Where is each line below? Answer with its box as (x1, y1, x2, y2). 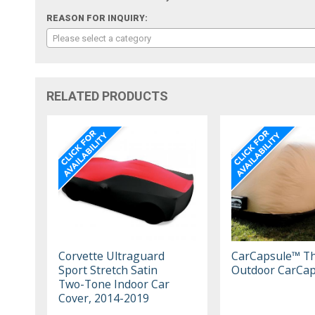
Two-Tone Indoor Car (58, 276, 170, 292)
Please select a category (53, 32, 152, 44)
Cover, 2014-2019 (58, 290, 150, 306)
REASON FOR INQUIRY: (46, 13, 148, 23)
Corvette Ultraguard (58, 247, 165, 264)
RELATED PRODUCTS (46, 88, 169, 103)
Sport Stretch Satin (58, 262, 158, 278)
